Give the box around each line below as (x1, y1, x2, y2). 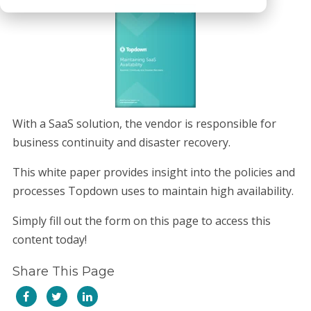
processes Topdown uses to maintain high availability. (12, 183, 294, 199)
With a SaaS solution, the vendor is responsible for (12, 116, 276, 132)
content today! (12, 232, 87, 248)
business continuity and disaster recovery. (12, 135, 230, 151)
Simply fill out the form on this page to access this (12, 213, 271, 229)
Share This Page (12, 264, 115, 280)
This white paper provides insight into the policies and (12, 165, 295, 180)
